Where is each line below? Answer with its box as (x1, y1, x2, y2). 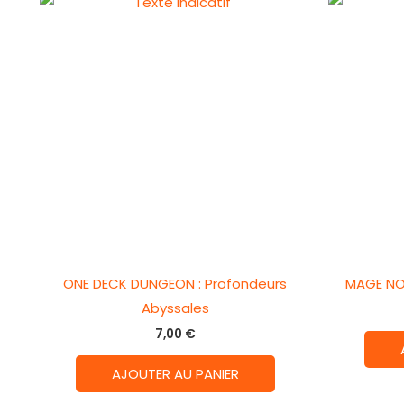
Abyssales (141, 298, 209, 317)
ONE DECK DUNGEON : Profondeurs (63, 273, 288, 293)
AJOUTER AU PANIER (111, 363, 239, 383)
